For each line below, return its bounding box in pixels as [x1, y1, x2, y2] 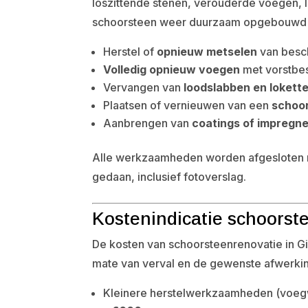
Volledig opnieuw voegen [103, 62, 241, 76]
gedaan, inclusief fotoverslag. [92, 169, 247, 184]
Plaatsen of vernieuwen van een [103, 98, 272, 112]
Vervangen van [103, 80, 184, 94]
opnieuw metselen [157, 44, 258, 58]
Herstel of [103, 44, 157, 58]
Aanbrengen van [103, 115, 192, 130]
